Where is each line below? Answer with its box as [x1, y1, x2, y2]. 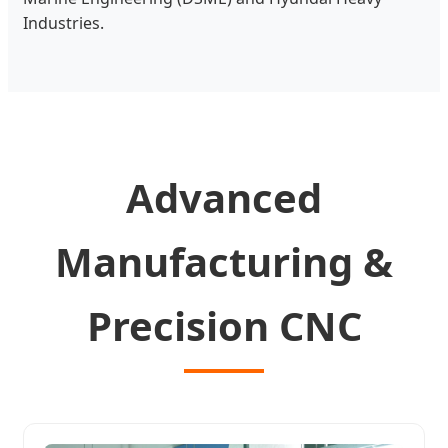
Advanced [126, 169, 322, 225]
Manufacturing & [55, 233, 393, 289]
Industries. [23, 12, 104, 35]
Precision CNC [86, 297, 362, 353]
